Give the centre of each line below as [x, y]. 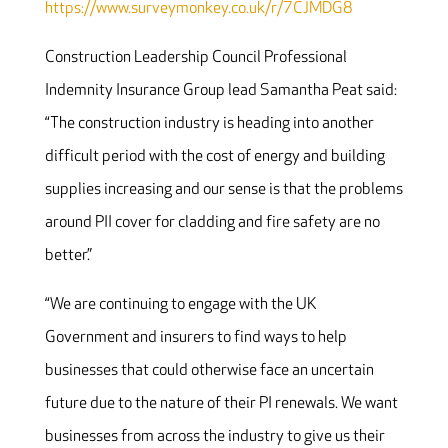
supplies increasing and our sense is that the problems [223, 190]
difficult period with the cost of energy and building [214, 157]
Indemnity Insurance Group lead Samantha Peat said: [220, 91]
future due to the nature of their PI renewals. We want [221, 404]
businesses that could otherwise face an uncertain [209, 371]
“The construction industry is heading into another [209, 124]
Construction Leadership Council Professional [195, 58]
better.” [68, 256]
